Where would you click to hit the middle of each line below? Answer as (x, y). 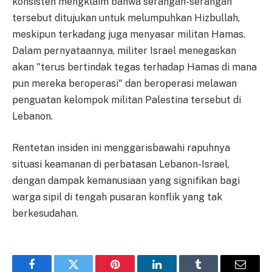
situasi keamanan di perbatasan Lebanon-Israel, (121, 165)
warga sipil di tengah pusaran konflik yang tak (117, 197)
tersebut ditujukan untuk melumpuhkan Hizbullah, (126, 18)
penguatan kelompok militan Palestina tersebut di (127, 100)
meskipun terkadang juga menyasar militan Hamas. (129, 35)
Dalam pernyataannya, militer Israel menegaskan (124, 51)
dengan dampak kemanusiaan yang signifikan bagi (126, 181)
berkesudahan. (45, 214)
